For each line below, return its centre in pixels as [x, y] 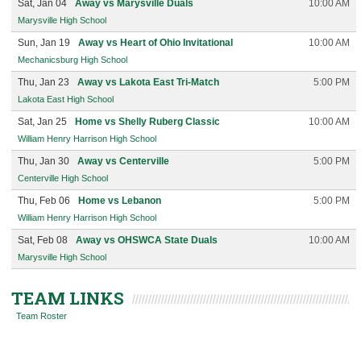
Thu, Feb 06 [44, 201]
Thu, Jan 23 [44, 82]
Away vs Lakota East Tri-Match [148, 82]
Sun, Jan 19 [44, 43]
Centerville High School [63, 178]
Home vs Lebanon [120, 201]
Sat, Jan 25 [42, 122]
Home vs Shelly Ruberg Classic [147, 122]
